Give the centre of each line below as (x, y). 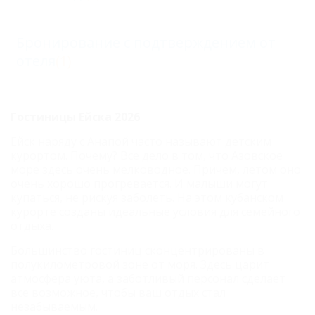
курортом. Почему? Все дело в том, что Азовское (147, 156)
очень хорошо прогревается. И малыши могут (139, 184)
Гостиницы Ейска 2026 (75, 117)
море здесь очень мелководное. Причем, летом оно (156, 170)
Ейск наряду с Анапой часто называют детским (141, 142)
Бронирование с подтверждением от (146, 43)
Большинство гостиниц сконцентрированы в (137, 251)
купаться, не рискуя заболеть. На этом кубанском (147, 198)
